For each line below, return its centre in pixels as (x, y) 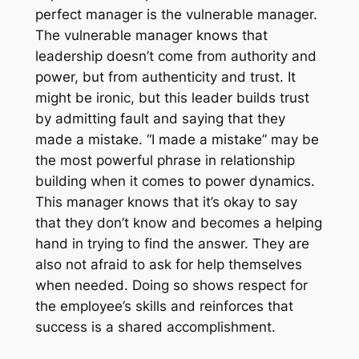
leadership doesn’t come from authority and (175, 56)
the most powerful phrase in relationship (165, 161)
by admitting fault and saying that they (160, 119)
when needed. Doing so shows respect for (171, 286)
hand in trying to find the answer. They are (172, 244)
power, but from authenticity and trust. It (165, 77)
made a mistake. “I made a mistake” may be (177, 140)
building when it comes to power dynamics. (175, 182)
